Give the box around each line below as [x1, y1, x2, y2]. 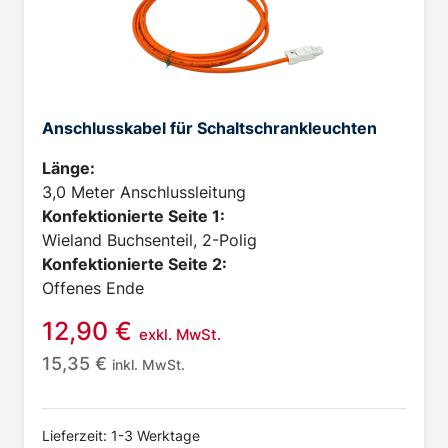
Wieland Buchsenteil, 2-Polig [42, 230, 257, 251]
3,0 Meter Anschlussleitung [42, 182, 246, 203]
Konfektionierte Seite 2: [42, 254, 227, 275]
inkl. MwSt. [112, 356, 185, 374]
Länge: [42, 158, 95, 179]
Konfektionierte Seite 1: [42, 206, 225, 227]
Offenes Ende [42, 278, 144, 299]
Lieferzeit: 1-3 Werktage [42, 427, 200, 445]
